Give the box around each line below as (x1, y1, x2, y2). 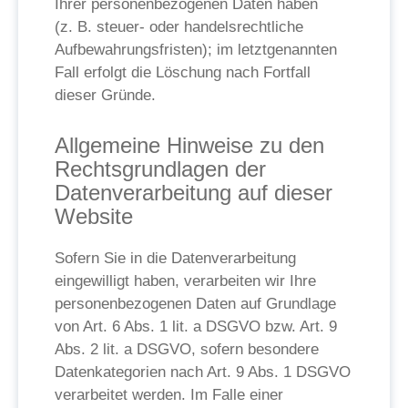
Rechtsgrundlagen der (55, 157, 266, 181)
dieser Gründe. (55, 87, 156, 104)
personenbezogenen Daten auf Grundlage (55, 295, 336, 312)
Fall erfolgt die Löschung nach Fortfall (55, 64, 311, 81)
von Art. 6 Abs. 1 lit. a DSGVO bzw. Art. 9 (55, 318, 337, 335)
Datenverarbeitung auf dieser (55, 180, 332, 205)
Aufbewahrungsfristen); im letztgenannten (55, 41, 337, 58)
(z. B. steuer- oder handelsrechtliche (55, 18, 303, 36)
